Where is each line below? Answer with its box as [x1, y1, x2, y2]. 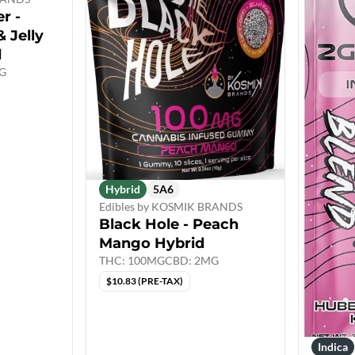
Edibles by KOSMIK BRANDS [99, 200, 242, 214]
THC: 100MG [99, 254, 165, 268]
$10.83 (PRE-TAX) [106, 275, 183, 288]
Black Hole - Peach [99, 216, 239, 234]
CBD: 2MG [165, 254, 219, 268]
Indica [318, 339, 348, 353]
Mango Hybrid [99, 235, 204, 253]
